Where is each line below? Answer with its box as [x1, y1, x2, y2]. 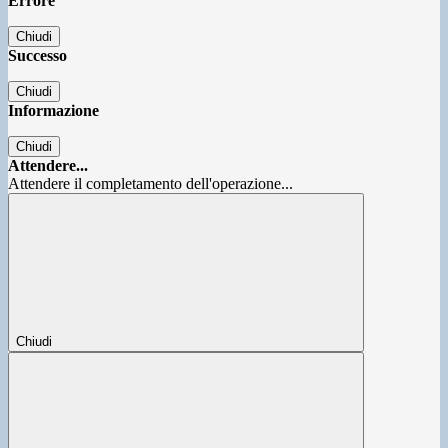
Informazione [8, 102, 99, 120]
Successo [8, 47, 67, 65]
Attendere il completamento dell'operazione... [8, 175, 293, 193]
